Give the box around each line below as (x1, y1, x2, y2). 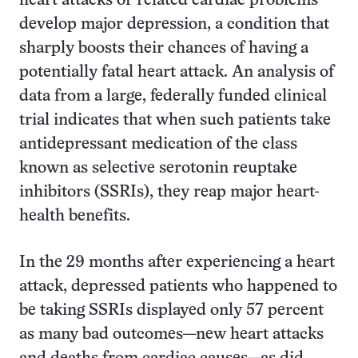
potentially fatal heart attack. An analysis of (19, 65, 334, 80)
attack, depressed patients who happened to (19, 279, 337, 294)
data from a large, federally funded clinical (19, 89, 327, 104)
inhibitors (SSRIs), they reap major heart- (19, 185, 320, 200)
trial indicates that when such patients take (19, 113, 331, 128)
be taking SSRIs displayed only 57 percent (19, 303, 324, 318)
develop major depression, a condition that (19, 17, 329, 32)
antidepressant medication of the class (19, 137, 297, 152)
